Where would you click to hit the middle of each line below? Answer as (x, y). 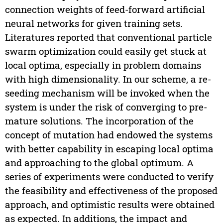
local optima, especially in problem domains (103, 65)
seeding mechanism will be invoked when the (107, 93)
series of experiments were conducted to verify (109, 177)
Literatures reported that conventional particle (108, 37)
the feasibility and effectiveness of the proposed (111, 191)
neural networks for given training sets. (94, 23)
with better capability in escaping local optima (109, 149)
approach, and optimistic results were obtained (110, 205)
